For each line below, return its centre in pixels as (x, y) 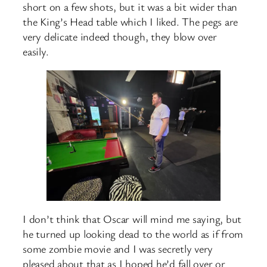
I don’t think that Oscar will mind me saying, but (132, 219)
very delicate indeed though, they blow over (120, 37)
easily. (36, 52)
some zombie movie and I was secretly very (118, 249)
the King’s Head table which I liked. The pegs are (131, 22)
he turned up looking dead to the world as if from (133, 234)
